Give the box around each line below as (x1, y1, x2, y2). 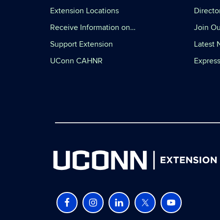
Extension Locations (50, 6, 119, 16)
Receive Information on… (50, 23, 136, 32)
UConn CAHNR (50, 56, 103, 66)
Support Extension (50, 39, 113, 49)
